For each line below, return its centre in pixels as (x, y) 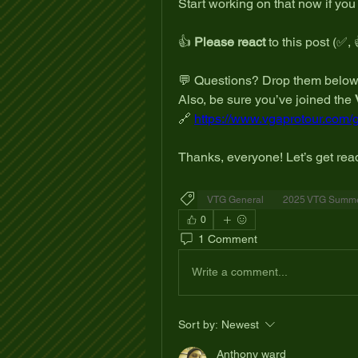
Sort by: (198, 324)
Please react (230, 42)
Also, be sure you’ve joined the (267, 99)
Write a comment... (240, 272)
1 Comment (228, 239)
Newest (240, 324)
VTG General (235, 199)
